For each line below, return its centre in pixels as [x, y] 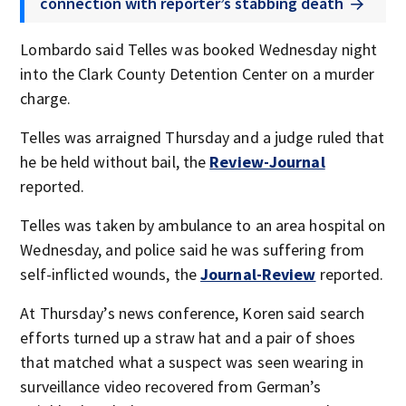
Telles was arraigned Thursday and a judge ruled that [203, 137]
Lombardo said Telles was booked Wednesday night [199, 49]
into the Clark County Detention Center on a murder [198, 73]
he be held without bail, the [115, 161]
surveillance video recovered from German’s [171, 386]
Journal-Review [258, 274]
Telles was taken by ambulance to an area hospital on [203, 225]
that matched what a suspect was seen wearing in [192, 362]
